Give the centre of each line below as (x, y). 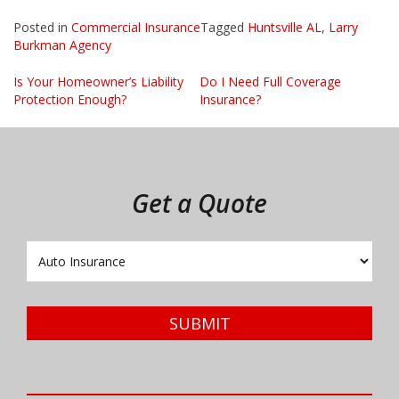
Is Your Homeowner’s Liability (98, 82)
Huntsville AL (285, 28)
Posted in (42, 28)
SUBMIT (199, 324)
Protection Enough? (70, 100)
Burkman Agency (62, 45)
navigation (78, 117)
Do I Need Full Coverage (270, 82)
